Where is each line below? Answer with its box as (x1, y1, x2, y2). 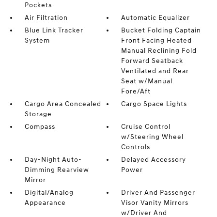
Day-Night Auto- (24, 155, 82, 164)
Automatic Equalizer (121, 13, 190, 22)
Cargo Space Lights (121, 99, 187, 108)
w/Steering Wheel (121, 132, 184, 141)
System (24, 36, 50, 45)
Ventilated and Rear (121, 66, 189, 75)
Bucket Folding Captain (121, 26, 201, 34)
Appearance (24, 198, 66, 207)
